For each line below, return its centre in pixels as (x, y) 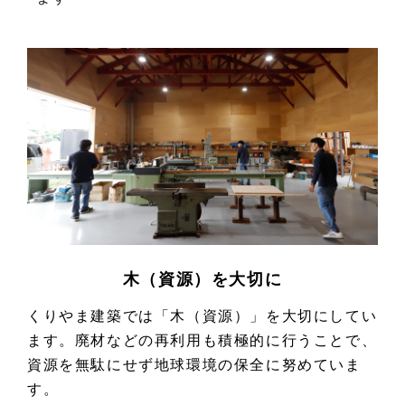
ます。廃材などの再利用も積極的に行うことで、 (202, 341)
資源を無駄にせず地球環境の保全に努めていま (194, 365)
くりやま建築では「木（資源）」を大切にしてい (202, 316)
